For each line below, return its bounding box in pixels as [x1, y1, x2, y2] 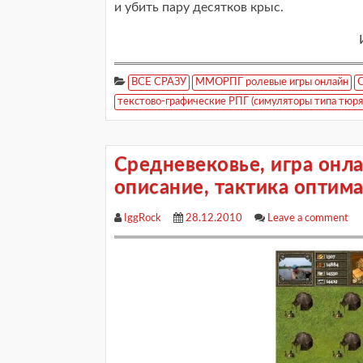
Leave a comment [267, 213, 348, 224]
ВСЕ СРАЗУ [131, 77, 186, 88]
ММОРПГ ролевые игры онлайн [195, 77, 348, 88]
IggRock [124, 213, 161, 224]
